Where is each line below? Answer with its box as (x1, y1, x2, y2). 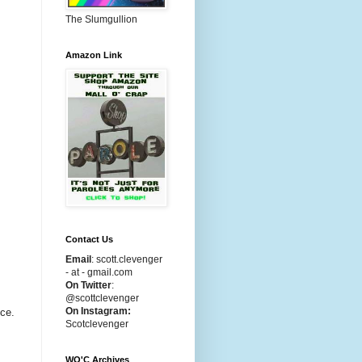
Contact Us (65, 234, 113, 244)
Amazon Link (65, 50, 122, 60)
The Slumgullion (65, 14, 137, 25)
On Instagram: (65, 305, 131, 317)
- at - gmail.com (65, 267, 133, 278)
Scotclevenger (65, 318, 128, 330)
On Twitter (65, 280, 112, 291)
